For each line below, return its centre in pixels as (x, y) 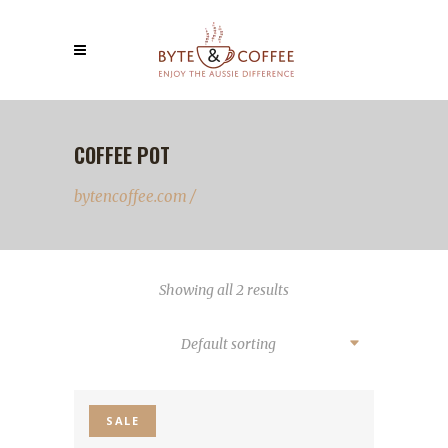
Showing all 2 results (224, 290)
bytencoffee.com (130, 196)
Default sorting (228, 344)
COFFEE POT (122, 155)
